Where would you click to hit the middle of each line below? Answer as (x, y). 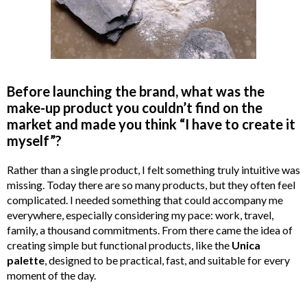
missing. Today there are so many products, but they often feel (151, 184)
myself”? (34, 140)
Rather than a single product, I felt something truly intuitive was (153, 169)
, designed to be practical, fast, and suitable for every (167, 260)
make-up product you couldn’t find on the (135, 107)
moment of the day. (51, 275)
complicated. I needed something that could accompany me (145, 199)
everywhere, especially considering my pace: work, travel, (140, 214)
